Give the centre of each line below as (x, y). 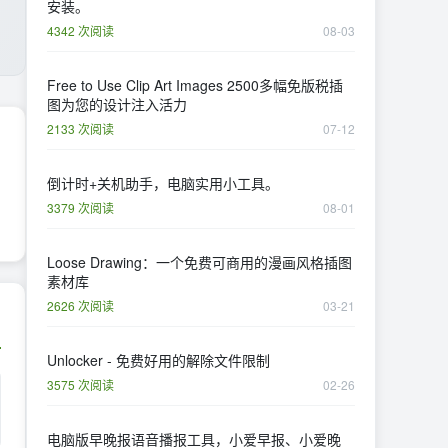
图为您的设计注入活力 (117, 104)
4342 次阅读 (80, 30)
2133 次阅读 (80, 128)
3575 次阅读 (80, 384)
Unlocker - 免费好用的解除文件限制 (158, 360)
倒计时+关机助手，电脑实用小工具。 (163, 183)
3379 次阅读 (80, 207)
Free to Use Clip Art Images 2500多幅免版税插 (137, 85)
